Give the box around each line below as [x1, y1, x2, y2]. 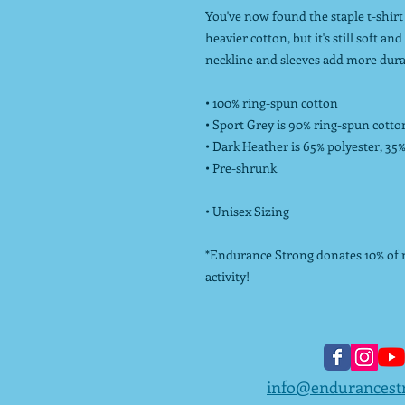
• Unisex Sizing [205, 202, 289, 221]
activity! [205, 268, 250, 286]
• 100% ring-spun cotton [205, 94, 338, 112]
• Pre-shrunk [205, 159, 277, 177]
